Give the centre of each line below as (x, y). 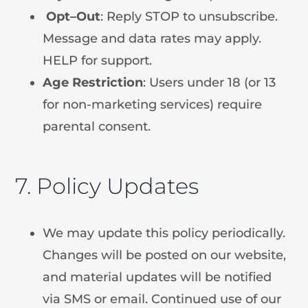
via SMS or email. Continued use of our (162, 299)
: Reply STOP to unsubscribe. (189, 16)
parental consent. (97, 126)
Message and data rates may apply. (152, 38)
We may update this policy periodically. (164, 233)
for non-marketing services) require (153, 104)
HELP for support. (98, 60)
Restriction (108, 82)
